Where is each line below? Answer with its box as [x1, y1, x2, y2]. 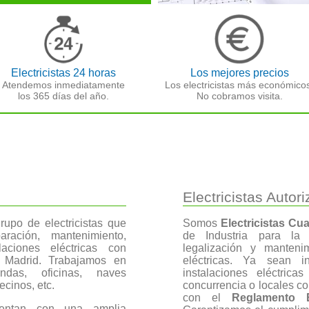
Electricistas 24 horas [11, 67, 117, 79]
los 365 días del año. [18, 90, 110, 102]
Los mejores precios [190, 67, 289, 79]
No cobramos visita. [196, 90, 283, 102]
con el [182, 292, 232, 304]
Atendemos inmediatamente [2, 79, 126, 91]
